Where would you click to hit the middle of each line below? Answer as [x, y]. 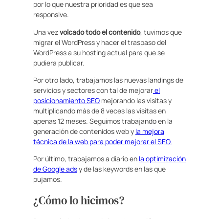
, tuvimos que [161, 32]
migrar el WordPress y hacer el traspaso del [100, 42]
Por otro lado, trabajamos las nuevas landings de [108, 80]
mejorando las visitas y [136, 100]
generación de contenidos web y [84, 131]
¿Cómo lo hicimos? [79, 200]
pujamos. [48, 179]
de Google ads [55, 169]
